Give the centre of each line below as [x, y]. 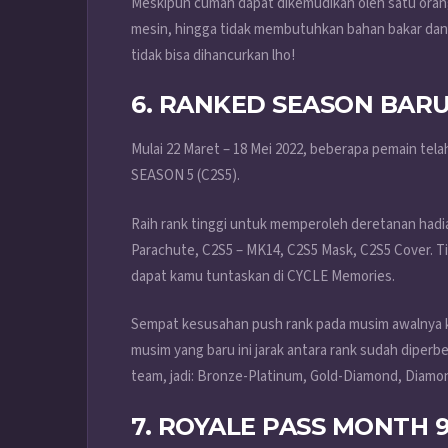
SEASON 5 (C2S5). [185, 176]
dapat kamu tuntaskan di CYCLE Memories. [263, 276]
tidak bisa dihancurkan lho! [213, 55]
